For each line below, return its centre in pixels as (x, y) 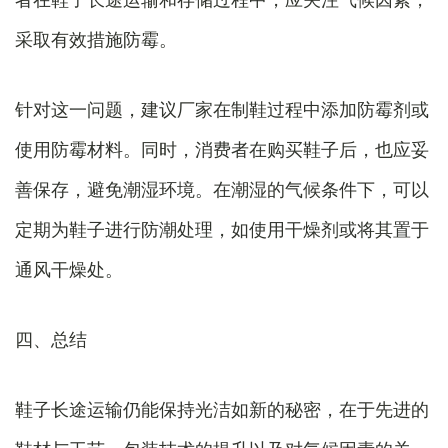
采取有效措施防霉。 (96, 39)
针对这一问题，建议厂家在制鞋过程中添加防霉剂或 (222, 109)
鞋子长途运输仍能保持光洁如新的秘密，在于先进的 (222, 409)
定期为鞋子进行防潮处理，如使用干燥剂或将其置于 (222, 229)
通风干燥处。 (69, 269)
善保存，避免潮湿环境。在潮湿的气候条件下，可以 (222, 189)
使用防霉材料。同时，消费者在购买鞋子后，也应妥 (222, 149)
